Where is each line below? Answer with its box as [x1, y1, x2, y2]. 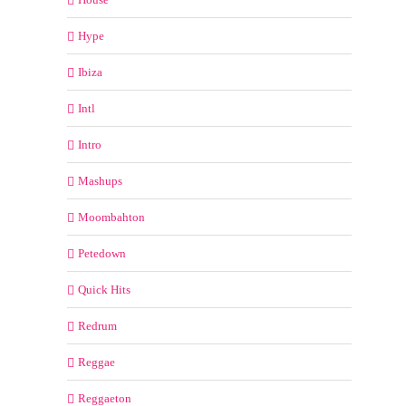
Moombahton [78, 210, 145, 225]
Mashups [78, 174, 122, 188]
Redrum [78, 319, 117, 333]
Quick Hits [78, 283, 130, 297]
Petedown [78, 246, 126, 261]
